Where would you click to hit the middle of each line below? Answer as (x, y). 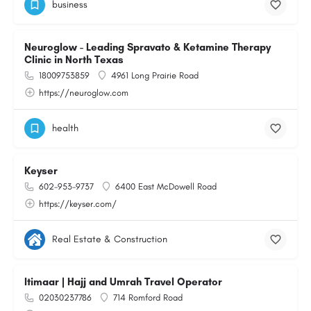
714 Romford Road (148, 297)
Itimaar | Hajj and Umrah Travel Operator (123, 282)
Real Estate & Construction (110, 239)
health (65, 128)
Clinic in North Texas (74, 60)
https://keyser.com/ (78, 204)
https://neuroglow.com (84, 93)
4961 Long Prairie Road (155, 75)
